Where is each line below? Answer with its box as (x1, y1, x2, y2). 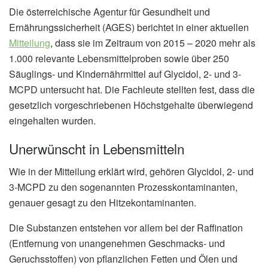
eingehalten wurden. (9, 113, 96, 127)
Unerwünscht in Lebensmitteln (9, 139, 184, 159)
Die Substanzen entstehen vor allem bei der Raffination (9, 221, 243, 235)
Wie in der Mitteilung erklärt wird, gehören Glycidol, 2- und (9, 165, 254, 179)
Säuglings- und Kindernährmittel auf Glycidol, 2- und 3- (9, 66, 241, 81)
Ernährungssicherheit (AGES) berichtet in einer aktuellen (9, 20, 249, 34)
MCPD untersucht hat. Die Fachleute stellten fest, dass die (9, 82, 255, 96)
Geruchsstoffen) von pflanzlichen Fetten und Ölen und (9, 252, 237, 266)
